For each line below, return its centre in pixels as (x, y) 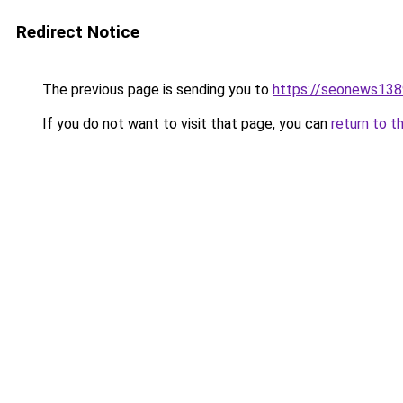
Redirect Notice (78, 32)
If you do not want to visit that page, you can (185, 124)
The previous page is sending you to (156, 90)
